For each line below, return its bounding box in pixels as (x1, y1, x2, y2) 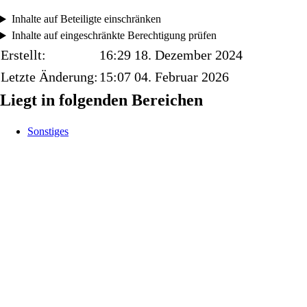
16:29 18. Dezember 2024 (99, 47, 243, 63)
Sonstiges (27, 125, 69, 138)
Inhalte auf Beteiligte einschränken (11, 13, 161, 25)
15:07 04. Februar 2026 (99, 69, 229, 85)
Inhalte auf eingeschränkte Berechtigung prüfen (11, 29, 217, 42)
